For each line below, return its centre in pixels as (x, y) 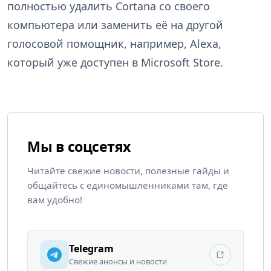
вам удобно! (55, 200)
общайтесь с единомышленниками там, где (128, 185)
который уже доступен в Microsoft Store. (115, 63)
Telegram (91, 249)
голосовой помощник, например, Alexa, (114, 44)
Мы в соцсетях (79, 147)
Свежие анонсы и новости (118, 262)
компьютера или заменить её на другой (115, 25)
